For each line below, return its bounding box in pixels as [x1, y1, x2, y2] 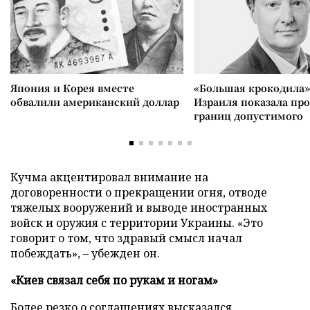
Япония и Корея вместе [10, 81, 134, 95]
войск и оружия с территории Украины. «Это [10, 215, 263, 230]
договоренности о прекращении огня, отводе [10, 185, 267, 200]
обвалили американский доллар [10, 95, 179, 109]
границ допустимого [194, 109, 303, 122]
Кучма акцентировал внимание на [10, 170, 208, 185]
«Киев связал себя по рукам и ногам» [10, 273, 218, 288]
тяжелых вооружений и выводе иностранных [10, 200, 267, 215]
